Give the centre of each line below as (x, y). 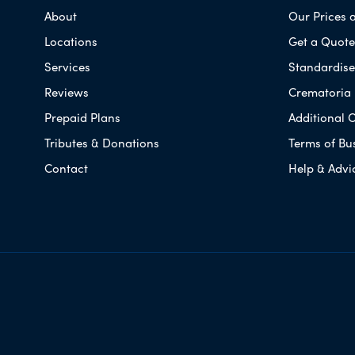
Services (67, 66)
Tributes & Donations (102, 142)
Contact (66, 168)
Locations (71, 41)
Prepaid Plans (82, 117)
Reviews (67, 92)
